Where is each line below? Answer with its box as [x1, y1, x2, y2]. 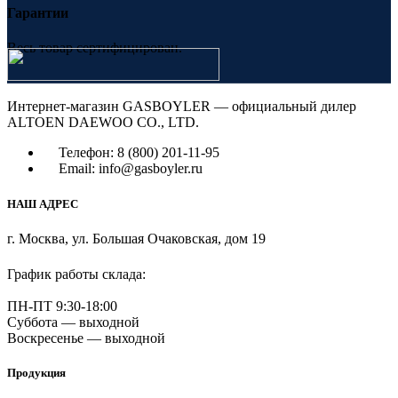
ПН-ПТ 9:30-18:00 [7, 298, 117, 314]
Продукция [7, 365, 66, 379]
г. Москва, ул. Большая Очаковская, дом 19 [7, 230, 266, 246]
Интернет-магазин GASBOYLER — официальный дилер [7, 99, 356, 115]
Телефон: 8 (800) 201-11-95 [59, 145, 219, 161]
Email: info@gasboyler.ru [59, 161, 203, 177]
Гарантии [7, 5, 68, 21]
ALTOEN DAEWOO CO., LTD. [7, 115, 199, 131]
